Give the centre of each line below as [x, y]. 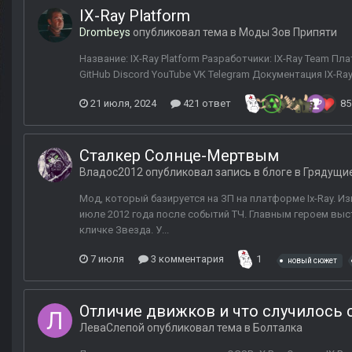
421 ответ [206, 104]
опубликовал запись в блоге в [223, 172]
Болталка [278, 328]
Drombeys [105, 33]
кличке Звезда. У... [124, 230]
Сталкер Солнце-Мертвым [179, 156]
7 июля [107, 259]
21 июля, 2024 [123, 104]
